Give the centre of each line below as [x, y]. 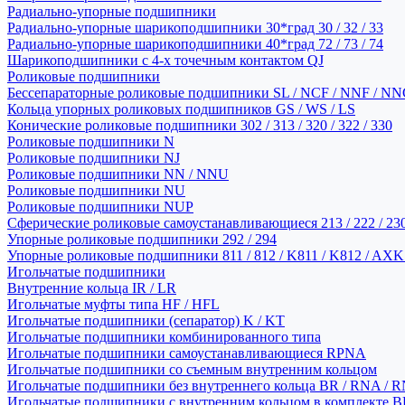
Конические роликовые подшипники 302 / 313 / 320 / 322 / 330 [200, 125]
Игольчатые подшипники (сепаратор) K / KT [146, 320]
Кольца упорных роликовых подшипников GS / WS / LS [181, 109]
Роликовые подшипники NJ [94, 158]
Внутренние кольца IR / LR [92, 288]
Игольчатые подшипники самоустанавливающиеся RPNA [187, 353]
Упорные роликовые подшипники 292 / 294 [142, 239]
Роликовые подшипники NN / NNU [118, 174]
